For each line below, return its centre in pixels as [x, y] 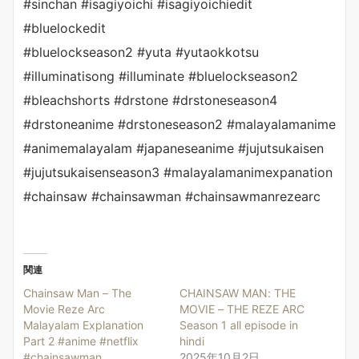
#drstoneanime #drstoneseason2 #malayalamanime [179, 124]
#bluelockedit [65, 28]
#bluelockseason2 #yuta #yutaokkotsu [141, 52]
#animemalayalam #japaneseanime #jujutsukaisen [173, 148]
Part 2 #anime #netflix [81, 341]
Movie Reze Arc [64, 309]
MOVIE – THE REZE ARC [242, 309]
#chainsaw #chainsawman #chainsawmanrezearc [172, 196]
